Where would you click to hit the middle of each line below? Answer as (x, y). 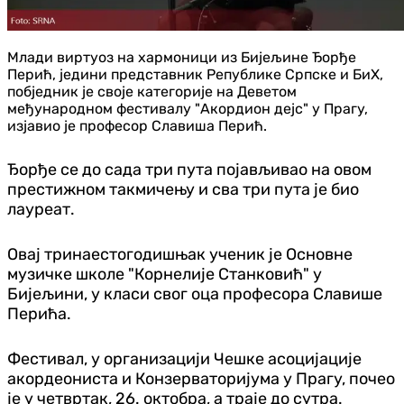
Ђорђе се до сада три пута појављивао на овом (189, 169)
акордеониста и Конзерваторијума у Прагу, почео (201, 378)
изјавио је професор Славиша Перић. (137, 125)
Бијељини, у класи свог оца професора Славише (195, 294)
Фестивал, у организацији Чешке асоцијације (184, 358)
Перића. (39, 313)
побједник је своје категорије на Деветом (152, 91)
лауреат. (41, 209)
